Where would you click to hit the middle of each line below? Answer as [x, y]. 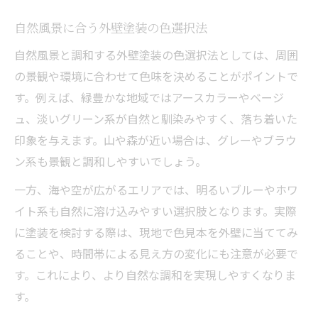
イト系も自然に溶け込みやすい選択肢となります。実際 [155, 210]
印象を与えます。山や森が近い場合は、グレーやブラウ [155, 139]
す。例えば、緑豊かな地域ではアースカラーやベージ [149, 97]
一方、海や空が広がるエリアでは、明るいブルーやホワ [156, 189]
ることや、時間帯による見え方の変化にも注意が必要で [156, 253]
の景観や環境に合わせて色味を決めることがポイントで [156, 76]
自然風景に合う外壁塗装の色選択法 [111, 27]
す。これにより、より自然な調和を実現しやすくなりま [155, 274]
